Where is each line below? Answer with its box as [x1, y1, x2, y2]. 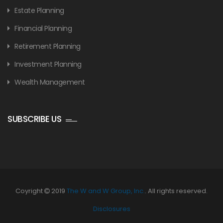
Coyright [15, 186, 44, 196]
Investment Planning [14, 59, 82, 69]
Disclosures [93, 204, 130, 214]
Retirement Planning [14, 41, 81, 51]
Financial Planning [14, 23, 72, 33]
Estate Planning [14, 5, 64, 15]
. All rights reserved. [145, 186, 208, 196]
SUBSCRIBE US [7, 112, 61, 125]
